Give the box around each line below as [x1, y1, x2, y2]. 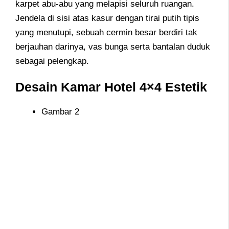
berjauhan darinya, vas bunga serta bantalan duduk [15, 42, 210, 52]
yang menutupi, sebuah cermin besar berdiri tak [15, 28, 197, 38]
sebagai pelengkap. [15, 56, 89, 66]
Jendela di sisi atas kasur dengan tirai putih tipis [15, 13, 199, 24]
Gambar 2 [41, 106, 79, 117]
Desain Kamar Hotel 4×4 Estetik [15, 79, 207, 94]
